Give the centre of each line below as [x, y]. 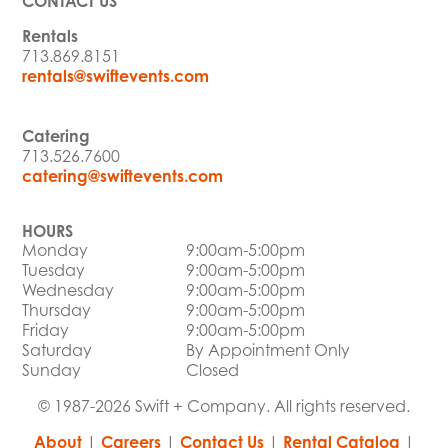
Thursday [57, 309]
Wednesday [68, 289]
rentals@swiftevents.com [116, 76]
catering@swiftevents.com [123, 176]
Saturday [57, 349]
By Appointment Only [268, 349]
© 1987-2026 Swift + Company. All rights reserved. [224, 405]
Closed [213, 369]
